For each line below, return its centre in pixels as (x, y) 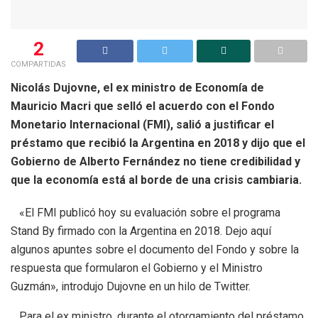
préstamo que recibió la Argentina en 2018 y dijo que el (158, 143)
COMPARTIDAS (38, 64)
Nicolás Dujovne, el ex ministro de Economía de (137, 87)
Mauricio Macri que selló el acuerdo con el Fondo (143, 106)
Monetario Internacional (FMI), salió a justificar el (142, 124)
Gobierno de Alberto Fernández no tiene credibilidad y (155, 161)
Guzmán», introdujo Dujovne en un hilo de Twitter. (131, 286)
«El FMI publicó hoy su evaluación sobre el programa (146, 212)
